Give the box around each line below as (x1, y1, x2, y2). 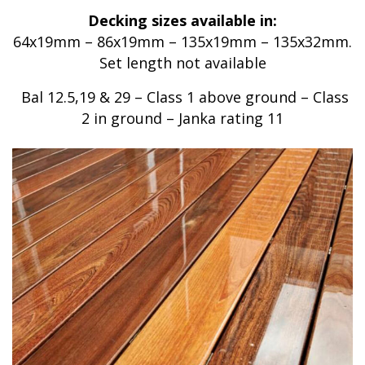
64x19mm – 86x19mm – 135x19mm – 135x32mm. (13, 31, 352, 51)
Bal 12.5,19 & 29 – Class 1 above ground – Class (16, 86, 349, 107)
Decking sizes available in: (88, 10, 277, 30)
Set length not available (99, 52, 266, 73)
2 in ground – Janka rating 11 (81, 108, 284, 128)
